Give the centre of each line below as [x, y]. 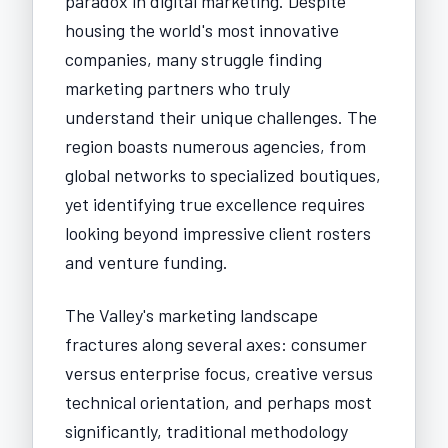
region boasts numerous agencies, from [215, 145]
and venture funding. [146, 261]
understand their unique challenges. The [221, 116]
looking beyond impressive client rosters [218, 232]
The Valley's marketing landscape [191, 314]
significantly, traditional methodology [206, 430]
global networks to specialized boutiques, [223, 174]
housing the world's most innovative [202, 29]
